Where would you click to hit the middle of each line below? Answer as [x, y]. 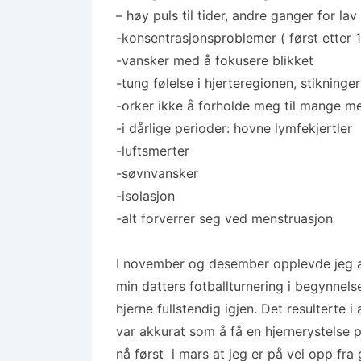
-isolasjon [145, 196]
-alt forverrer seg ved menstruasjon [224, 218]
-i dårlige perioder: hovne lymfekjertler [234, 128]
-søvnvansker [157, 173]
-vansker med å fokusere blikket [215, 60]
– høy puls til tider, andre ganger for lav [237, 15]
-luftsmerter [153, 151]
